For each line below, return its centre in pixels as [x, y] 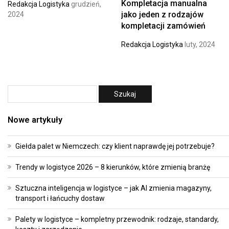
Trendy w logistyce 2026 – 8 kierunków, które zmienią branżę [113, 167]
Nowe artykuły [35, 120]
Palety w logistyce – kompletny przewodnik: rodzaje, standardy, [117, 220]
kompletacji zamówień [163, 26]
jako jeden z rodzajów [162, 15]
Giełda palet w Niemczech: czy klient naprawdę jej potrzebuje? [115, 146]
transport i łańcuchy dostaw [60, 199]
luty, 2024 [199, 45]
